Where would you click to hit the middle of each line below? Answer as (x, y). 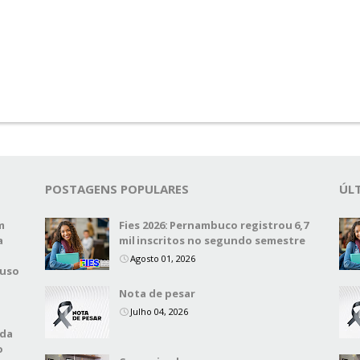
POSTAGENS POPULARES (117, 189)
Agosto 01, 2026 (163, 258)
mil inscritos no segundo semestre (212, 240)
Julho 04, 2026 (159, 311)
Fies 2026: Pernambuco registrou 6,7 (214, 225)
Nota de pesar (157, 293)
